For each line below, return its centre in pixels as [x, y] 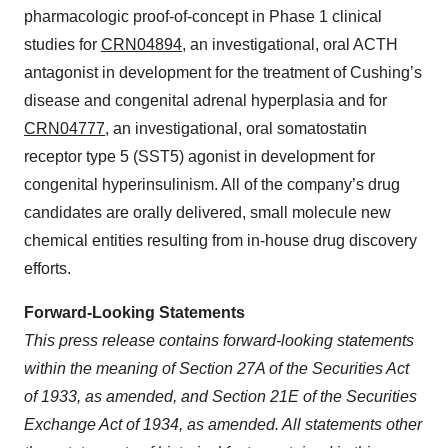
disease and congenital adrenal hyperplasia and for [205, 101]
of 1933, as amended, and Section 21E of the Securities [220, 397]
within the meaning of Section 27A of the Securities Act [216, 369]
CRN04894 [141, 45]
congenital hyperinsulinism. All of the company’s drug [212, 185]
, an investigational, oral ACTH [290, 45]
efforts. [51, 269]
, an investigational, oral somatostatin [236, 129]
